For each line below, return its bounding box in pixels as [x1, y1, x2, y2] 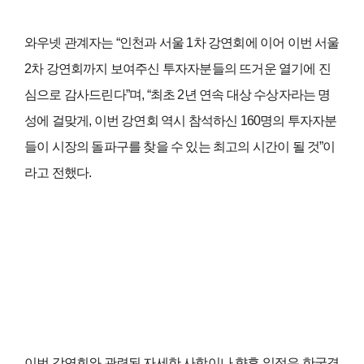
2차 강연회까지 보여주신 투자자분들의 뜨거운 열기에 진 [24, 62, 331, 76]
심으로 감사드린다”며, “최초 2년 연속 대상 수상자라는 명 [24, 88, 331, 102]
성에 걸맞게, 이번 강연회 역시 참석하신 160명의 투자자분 [24, 114, 337, 128]
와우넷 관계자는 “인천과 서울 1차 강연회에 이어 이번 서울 [24, 36, 340, 50]
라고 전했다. [24, 166, 92, 180]
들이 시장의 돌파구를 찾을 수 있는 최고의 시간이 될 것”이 [24, 140, 336, 154]
